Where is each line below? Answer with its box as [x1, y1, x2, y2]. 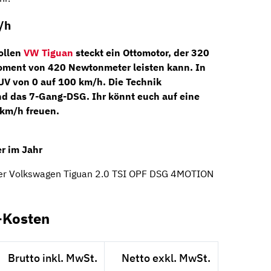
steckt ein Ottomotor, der [73, 46, 191, 59]
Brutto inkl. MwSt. [7, 250, 97, 265]
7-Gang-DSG [29, 90, 87, 102]
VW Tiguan [24, 46, 73, 59]
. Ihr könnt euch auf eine [87, 90, 200, 102]
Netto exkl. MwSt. [122, 250, 211, 265]
